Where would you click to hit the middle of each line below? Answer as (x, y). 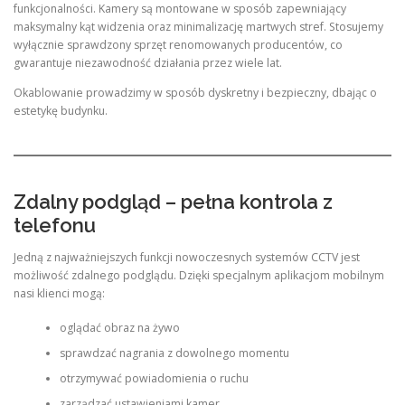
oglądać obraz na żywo (119, 328)
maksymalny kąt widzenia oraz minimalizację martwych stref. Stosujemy (198, 27)
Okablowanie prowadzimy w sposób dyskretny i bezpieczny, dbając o (195, 93)
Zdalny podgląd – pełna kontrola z (173, 201)
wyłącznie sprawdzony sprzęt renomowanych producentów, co (178, 45)
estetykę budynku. (61, 111)
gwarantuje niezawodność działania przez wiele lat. (148, 63)
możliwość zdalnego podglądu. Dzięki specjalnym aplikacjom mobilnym (199, 275)
